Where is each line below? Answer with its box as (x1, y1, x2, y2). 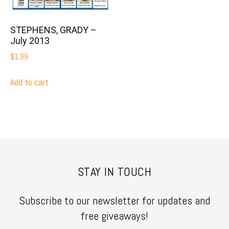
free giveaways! (81, 208, 148, 223)
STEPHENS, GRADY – (10, 25, 97, 36)
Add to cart (10, 76, 49, 88)
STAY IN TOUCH (77, 163, 152, 179)
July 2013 (10, 35, 50, 47)
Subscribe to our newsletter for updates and (19, 193, 210, 208)
